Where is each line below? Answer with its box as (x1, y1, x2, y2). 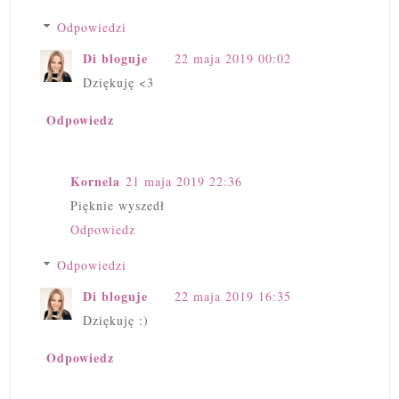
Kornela (70, 171, 120, 191)
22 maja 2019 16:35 (175, 287, 291, 305)
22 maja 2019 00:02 (175, 50, 291, 68)
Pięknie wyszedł (70, 196, 165, 214)
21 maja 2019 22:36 (126, 172, 242, 190)
